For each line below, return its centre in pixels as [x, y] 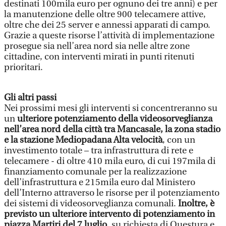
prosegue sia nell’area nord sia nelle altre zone [97, 46]
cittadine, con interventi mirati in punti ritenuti [99, 57]
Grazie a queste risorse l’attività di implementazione [109, 36]
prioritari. [23, 67]
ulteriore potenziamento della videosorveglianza [115, 119]
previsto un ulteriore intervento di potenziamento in [109, 214]
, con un [179, 140]
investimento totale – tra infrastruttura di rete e [99, 151]
